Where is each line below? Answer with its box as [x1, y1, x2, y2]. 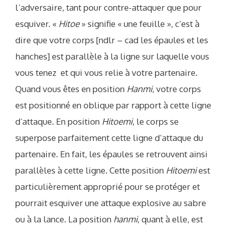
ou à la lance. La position [15, 214, 113, 225]
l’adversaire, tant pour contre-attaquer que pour [15, 2, 202, 13]
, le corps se [132, 116, 179, 127]
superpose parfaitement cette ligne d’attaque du [15, 132, 203, 144]
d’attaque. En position [15, 116, 102, 127]
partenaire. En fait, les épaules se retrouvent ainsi [15, 149, 208, 160]
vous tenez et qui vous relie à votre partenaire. [15, 67, 197, 78]
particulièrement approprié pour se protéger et [15, 181, 200, 192]
